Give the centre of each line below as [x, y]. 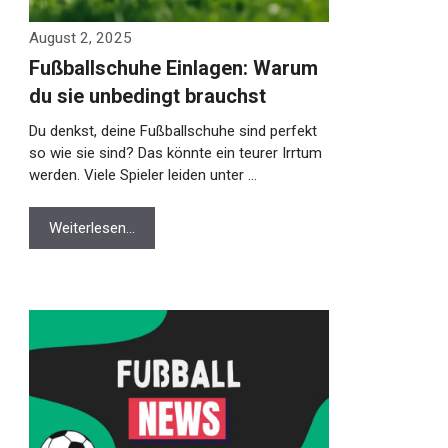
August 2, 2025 [70, 38]
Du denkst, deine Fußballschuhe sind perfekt [162, 131]
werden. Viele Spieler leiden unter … [132, 175]
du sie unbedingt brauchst [137, 96]
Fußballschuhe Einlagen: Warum [163, 68]
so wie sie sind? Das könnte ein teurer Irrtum [165, 153]
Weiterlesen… [81, 228]
